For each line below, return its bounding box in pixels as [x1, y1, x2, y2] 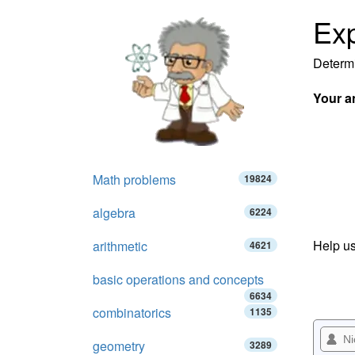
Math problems [93, 170, 176, 189]
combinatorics [93, 303, 171, 322]
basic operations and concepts [93, 270, 264, 288]
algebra [93, 204, 136, 222]
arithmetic [93, 237, 147, 255]
